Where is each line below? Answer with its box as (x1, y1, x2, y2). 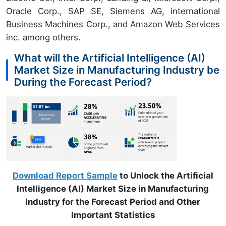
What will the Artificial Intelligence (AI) (14, 51, 205, 64)
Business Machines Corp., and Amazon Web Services (6, 19, 220, 29)
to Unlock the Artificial (117, 170, 213, 181)
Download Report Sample (12, 170, 118, 181)
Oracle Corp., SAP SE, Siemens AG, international (6, 6, 220, 16)
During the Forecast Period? (14, 76, 152, 88)
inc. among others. (6, 32, 81, 42)
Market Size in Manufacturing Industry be (14, 64, 219, 76)
